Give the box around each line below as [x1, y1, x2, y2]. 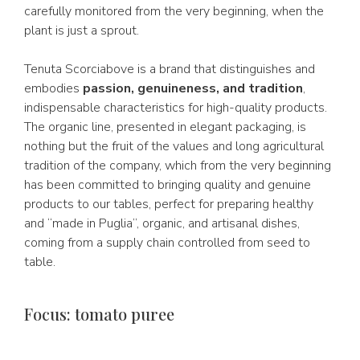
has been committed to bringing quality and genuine [24, 176, 311, 194]
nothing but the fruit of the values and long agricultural [24, 137, 324, 155]
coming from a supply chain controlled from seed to [24, 234, 310, 252]
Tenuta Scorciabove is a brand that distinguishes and [24, 60, 315, 78]
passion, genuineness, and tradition [83, 80, 303, 97]
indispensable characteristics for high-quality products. [24, 99, 327, 117]
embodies [24, 80, 83, 97]
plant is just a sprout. [24, 22, 139, 39]
